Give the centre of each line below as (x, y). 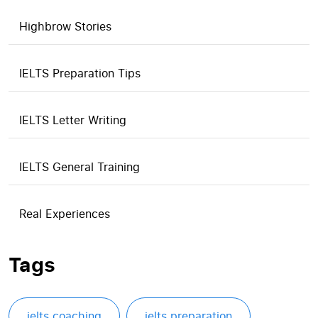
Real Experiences (65, 214)
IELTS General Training (79, 167)
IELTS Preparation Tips (80, 73)
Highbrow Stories (65, 26)
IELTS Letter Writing (73, 120)
